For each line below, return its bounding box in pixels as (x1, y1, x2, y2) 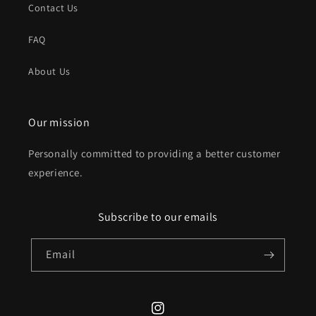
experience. (28, 166, 83, 179)
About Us (28, 65, 71, 78)
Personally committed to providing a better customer (28, 147, 281, 160)
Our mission (28, 115, 90, 130)
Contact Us (28, 1, 78, 14)
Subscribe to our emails (98, 209, 218, 224)
